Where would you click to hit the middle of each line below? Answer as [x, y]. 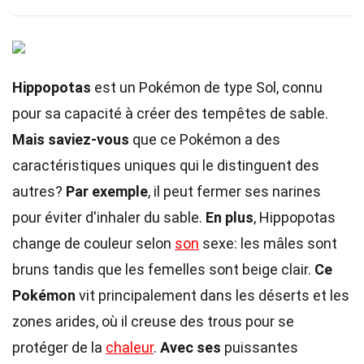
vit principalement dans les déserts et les [212, 295]
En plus [230, 217]
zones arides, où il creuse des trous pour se [153, 321]
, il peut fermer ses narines [234, 191]
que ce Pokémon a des [205, 139]
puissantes [260, 347]
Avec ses [191, 347]
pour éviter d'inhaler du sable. [109, 217]
